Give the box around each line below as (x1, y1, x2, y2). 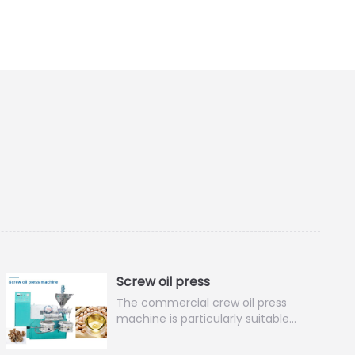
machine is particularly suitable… (116, 311, 297, 326)
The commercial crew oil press (116, 295, 288, 311)
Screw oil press (116, 273, 211, 291)
